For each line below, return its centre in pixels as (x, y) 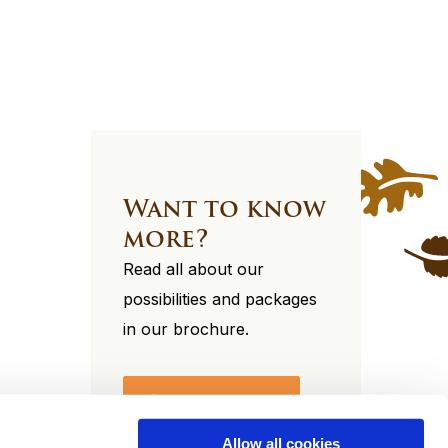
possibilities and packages (220, 299)
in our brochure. (186, 329)
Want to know (224, 208)
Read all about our (193, 269)
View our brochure (211, 400)
